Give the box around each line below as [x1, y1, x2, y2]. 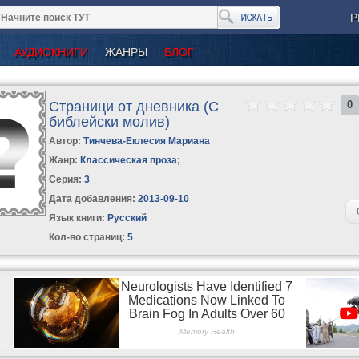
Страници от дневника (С [49, 98, 220, 115]
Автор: [49, 135, 84, 147]
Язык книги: [49, 212, 106, 224]
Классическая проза [80, 154, 178, 166]
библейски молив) [49, 113, 171, 130]
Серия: [49, 173, 85, 185]
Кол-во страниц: [49, 231, 126, 243]
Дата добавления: [49, 192, 136, 204]
